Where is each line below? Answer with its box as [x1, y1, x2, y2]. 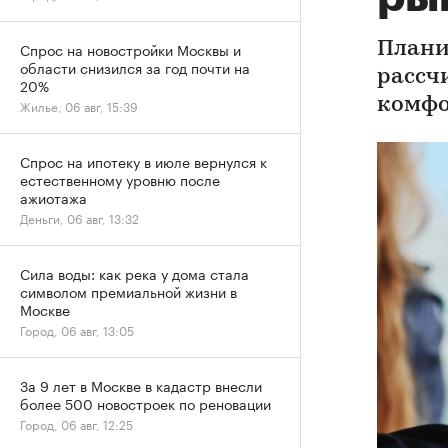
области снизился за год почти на [20, 56, 250, 78]
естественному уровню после [20, 168, 220, 190]
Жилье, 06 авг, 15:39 [20, 96, 138, 115]
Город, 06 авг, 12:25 [20, 414, 133, 433]
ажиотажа [20, 186, 87, 208]
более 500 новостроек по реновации [20, 392, 271, 414]
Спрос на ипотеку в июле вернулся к [20, 150, 267, 172]
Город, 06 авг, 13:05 [20, 320, 134, 339]
